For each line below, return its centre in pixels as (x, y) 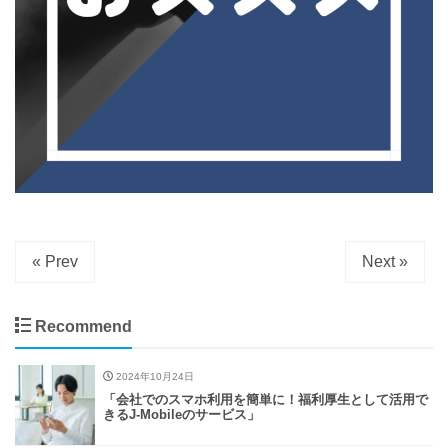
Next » (385, 262)
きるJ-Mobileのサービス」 (181, 415)
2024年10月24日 (153, 377)
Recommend (81, 327)
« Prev (55, 262)
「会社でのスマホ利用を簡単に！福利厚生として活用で (265, 400)
